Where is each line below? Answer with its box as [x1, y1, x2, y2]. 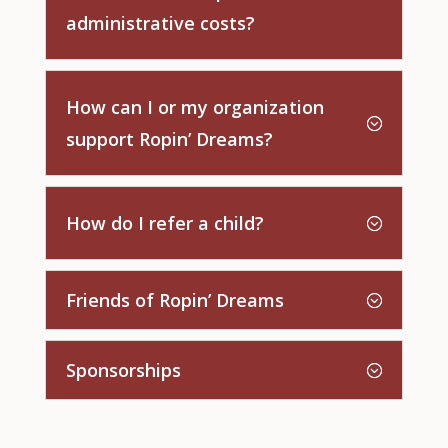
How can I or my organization [65, 95, 324, 120]
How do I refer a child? [65, 211, 264, 236]
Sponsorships [65, 358, 181, 383]
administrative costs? [65, 11, 255, 36]
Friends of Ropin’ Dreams [65, 288, 284, 313]
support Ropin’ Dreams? [65, 127, 273, 152]
